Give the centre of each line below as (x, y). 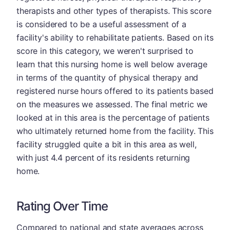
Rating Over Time (62, 206)
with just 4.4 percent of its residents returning (103, 158)
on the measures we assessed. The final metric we (112, 104)
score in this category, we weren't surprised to (105, 51)
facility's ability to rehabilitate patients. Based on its (115, 37)
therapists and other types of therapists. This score (114, 11)
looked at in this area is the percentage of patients (113, 118)
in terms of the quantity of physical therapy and (108, 78)
